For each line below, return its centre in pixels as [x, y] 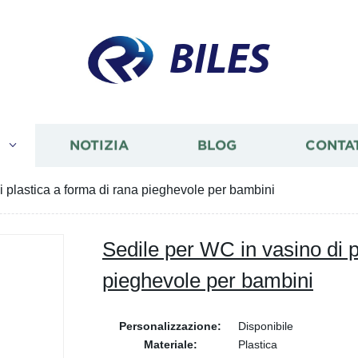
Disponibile [266, 326]
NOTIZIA [99, 145]
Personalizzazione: [170, 326]
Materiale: [170, 344]
